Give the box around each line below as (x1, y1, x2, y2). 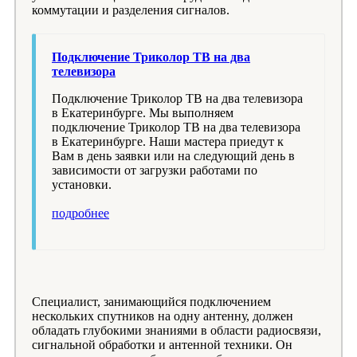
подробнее (52, 206, 109, 220)
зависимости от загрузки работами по (52, 163, 257, 177)
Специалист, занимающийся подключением (32, 294, 271, 308)
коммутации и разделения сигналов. (32, 2, 229, 17)
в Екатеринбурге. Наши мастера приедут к (52, 134, 284, 148)
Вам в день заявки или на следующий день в (52, 148, 295, 163)
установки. (52, 177, 112, 191)
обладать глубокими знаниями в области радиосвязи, (32, 323, 321, 337)
